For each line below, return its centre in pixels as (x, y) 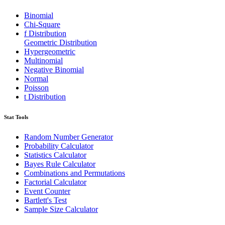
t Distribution (45, 96)
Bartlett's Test (45, 200)
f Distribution (45, 33)
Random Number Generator (69, 137)
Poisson (36, 87)
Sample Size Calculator (61, 209)
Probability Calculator (59, 146)
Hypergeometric (50, 51)
